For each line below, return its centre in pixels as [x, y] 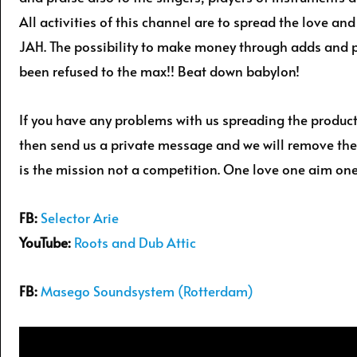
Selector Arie [80, 217]
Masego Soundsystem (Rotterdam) [147, 290]
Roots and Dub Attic [135, 242]
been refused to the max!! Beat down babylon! [159, 71]
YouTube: [45, 242]
